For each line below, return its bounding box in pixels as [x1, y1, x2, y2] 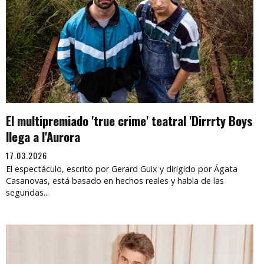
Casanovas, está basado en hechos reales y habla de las [6, 174, 224, 186]
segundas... [6, 186, 49, 198]
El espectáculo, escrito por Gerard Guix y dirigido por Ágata [6, 163, 237, 174]
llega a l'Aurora [6, 127, 80, 146]
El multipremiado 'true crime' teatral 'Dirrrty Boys [6, 111, 253, 130]
